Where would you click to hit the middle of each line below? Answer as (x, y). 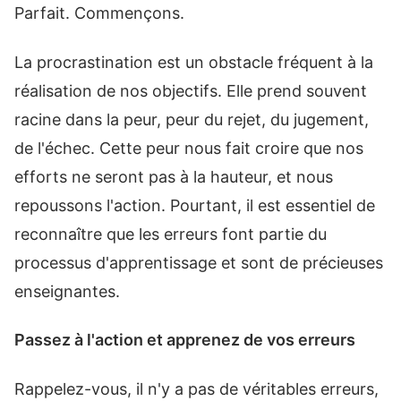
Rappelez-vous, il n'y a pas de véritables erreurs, (196, 388)
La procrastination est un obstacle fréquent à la (194, 62)
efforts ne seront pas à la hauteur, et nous (174, 176)
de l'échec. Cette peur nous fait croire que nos (189, 148)
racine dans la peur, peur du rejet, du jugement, (192, 119)
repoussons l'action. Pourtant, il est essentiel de (195, 205)
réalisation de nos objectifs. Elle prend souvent (191, 90)
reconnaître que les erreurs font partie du (171, 234)
